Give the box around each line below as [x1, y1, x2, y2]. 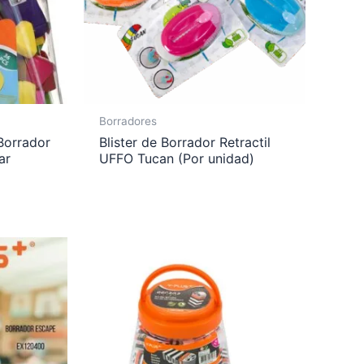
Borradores [99, 114, 158, 128]
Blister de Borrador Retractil [99, 133, 271, 150]
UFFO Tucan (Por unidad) [99, 149, 255, 167]
